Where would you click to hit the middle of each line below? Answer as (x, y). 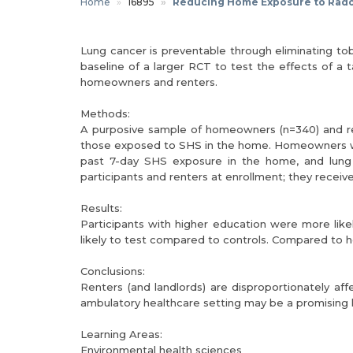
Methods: (105, 113)
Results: (101, 208)
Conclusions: (113, 271)
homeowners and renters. (149, 82)
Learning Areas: (121, 334)
